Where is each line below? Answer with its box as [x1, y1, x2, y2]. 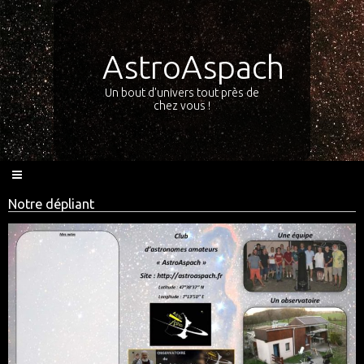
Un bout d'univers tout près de [105, 86, 259, 99]
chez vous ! [154, 99, 210, 112]
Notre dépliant [8, 197, 94, 211]
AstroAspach [102, 49, 284, 85]
